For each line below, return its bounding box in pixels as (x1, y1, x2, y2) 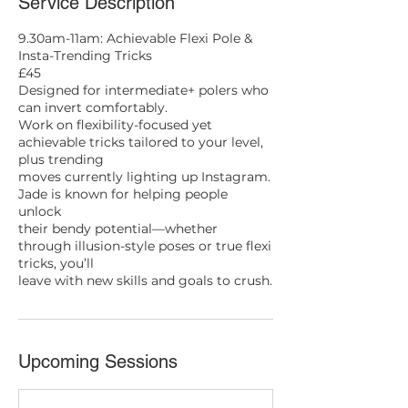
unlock (18, 203, 61, 220)
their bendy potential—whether (18, 220, 218, 238)
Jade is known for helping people (18, 186, 228, 203)
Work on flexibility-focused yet (18, 117, 212, 134)
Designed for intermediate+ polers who (18, 82, 269, 99)
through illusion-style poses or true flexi (18, 238, 271, 255)
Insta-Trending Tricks (18, 47, 152, 65)
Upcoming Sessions (18, 351, 178, 373)
